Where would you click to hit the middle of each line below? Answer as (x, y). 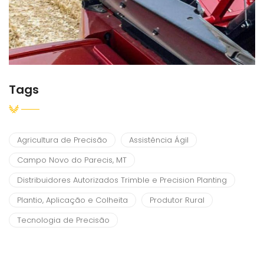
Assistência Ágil (159, 140)
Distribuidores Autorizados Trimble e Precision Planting (122, 180)
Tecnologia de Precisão (63, 220)
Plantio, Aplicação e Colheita (72, 200)
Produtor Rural (177, 200)
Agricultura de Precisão (62, 140)
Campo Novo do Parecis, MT (72, 160)
